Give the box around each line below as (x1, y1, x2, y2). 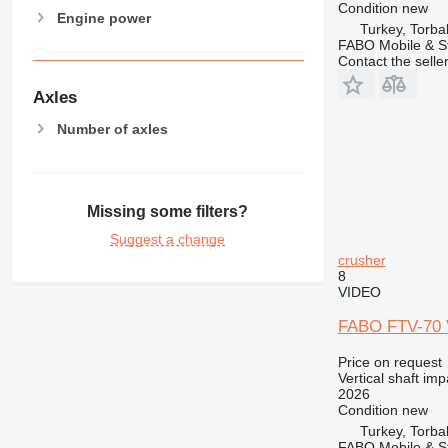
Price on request (337, 353, 442, 370)
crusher (337, 251, 386, 268)
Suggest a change (110, 231, 226, 248)
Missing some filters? (87, 203, 249, 221)
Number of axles (56, 120, 168, 137)
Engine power (56, 9, 151, 26)
